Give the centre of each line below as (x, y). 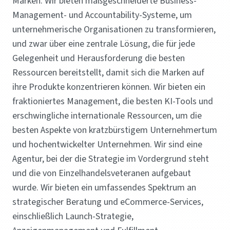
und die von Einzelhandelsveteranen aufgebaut (102, 174)
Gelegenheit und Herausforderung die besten (99, 59)
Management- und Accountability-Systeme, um (102, 15)
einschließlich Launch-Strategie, (73, 217)
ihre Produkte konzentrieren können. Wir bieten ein (109, 87)
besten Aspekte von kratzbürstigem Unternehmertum (115, 130)
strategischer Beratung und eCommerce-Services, (108, 202)
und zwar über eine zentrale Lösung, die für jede (104, 44)
